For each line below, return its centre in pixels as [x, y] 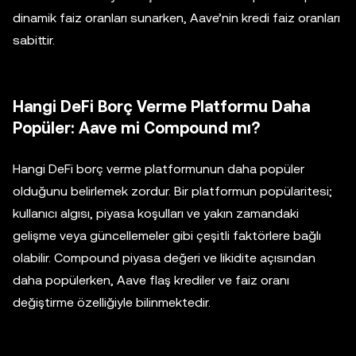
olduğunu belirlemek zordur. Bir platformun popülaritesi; [172, 192]
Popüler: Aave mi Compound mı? [136, 128]
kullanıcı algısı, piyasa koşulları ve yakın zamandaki [156, 214]
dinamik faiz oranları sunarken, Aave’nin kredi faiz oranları [176, 18]
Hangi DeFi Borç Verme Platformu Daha [161, 107]
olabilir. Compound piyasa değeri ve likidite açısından [164, 258]
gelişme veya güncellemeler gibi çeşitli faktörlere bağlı [167, 236]
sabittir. [34, 41]
